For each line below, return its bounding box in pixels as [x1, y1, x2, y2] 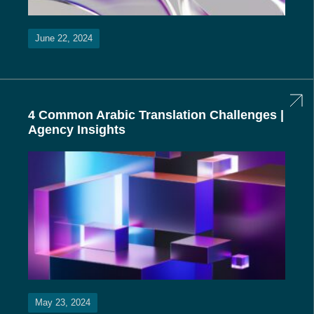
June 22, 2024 [35, 32, 93, 43]
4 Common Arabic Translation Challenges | [28, 107, 284, 122]
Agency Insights [28, 122, 125, 137]
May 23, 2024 [35, 297, 90, 308]
